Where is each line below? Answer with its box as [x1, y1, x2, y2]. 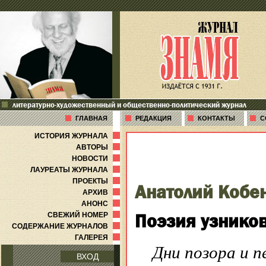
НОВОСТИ [72, 154, 122, 163]
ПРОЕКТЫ [72, 177, 122, 185]
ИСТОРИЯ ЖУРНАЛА [34, 132, 122, 140]
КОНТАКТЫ [198, 115, 235, 122]
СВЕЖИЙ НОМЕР [47, 211, 122, 219]
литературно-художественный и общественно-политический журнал [12, 100, 246, 109]
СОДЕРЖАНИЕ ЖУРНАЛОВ [12, 222, 122, 230]
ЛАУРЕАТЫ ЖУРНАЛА [30, 166, 122, 174]
